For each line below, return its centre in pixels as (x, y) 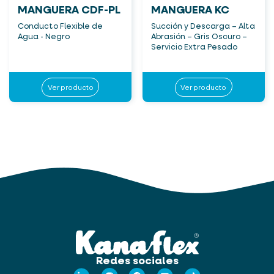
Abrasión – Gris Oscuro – (199, 37)
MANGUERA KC (190, 11)
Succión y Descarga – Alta (203, 27)
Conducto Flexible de (60, 27)
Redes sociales (137, 261)
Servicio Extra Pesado (194, 48)
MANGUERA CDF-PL (69, 11)
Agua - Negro (44, 37)
